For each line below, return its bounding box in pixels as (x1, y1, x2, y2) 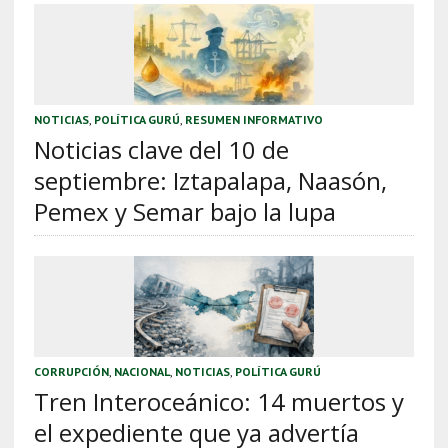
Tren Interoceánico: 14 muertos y (33, 384, 404, 418)
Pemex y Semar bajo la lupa (33, 194, 336, 228)
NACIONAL (113, 363, 170, 379)
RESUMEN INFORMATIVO (184, 111, 323, 127)
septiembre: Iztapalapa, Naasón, (33, 163, 387, 197)
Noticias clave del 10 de (33, 132, 289, 166)
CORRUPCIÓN (33, 363, 109, 379)
